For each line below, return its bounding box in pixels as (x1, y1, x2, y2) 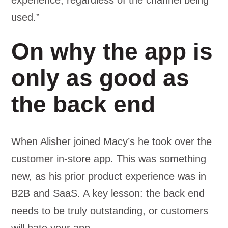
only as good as (11, 65, 190, 91)
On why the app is (11, 38, 213, 65)
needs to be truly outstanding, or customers (11, 205, 209, 216)
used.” (11, 12, 40, 23)
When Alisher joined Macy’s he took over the (11, 136, 212, 147)
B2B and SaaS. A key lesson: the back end (11, 188, 205, 199)
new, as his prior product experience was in (11, 170, 207, 182)
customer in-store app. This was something (11, 153, 207, 164)
